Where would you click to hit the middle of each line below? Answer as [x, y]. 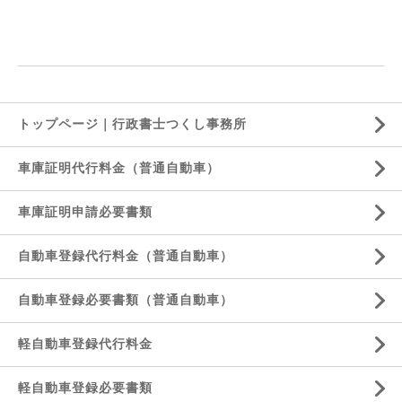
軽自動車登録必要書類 [85, 388]
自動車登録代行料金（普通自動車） [126, 256]
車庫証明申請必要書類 [85, 212]
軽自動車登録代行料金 [85, 344]
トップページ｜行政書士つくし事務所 [132, 124]
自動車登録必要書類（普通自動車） [126, 300]
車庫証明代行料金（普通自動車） [119, 168]
